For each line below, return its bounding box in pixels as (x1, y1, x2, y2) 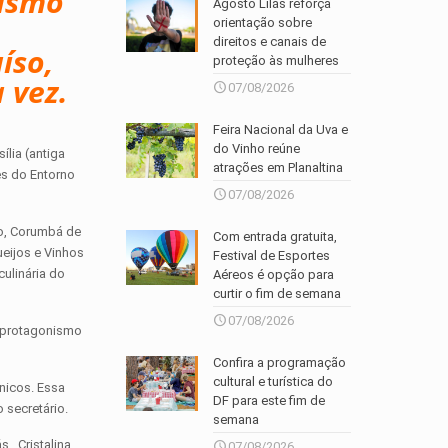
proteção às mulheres (213, 53, 340, 69)
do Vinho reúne (213, 141, 301, 157)
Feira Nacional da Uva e (213, 122, 349, 138)
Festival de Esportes (213, 248, 331, 264)
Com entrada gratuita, (213, 229, 338, 245)
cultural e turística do (213, 374, 334, 390)
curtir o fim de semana (213, 286, 342, 302)
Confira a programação (213, 355, 347, 371)
